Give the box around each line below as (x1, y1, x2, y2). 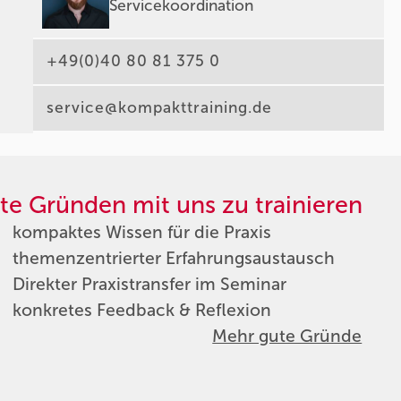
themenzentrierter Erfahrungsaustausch (12, 247, 335, 269)
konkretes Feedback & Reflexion (12, 299, 271, 320)
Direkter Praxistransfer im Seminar (12, 273, 286, 294)
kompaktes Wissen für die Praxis (12, 221, 271, 243)
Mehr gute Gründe (212, 325, 363, 346)
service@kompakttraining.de (47, 98, 273, 118)
